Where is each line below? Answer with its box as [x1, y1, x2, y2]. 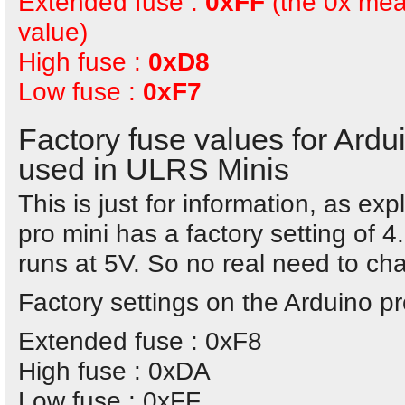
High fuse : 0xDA [18, 357, 211, 385]
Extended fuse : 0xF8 [18, 327, 262, 355]
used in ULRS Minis [18, 153, 289, 186]
